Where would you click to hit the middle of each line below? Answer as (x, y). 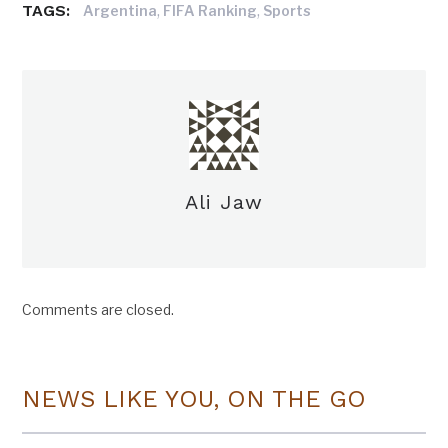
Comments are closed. (98, 310)
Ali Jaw (224, 202)
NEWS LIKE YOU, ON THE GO (194, 399)
